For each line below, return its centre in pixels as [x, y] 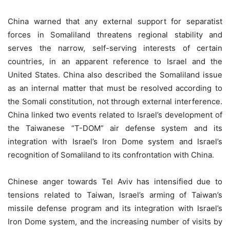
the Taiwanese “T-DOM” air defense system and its [115, 128]
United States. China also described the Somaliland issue [115, 74]
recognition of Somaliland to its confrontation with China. [111, 155]
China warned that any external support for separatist [115, 21]
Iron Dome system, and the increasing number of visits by [115, 221]
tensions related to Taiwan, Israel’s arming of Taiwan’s [115, 195]
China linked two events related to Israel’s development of [115, 114]
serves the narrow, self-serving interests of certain [115, 48]
